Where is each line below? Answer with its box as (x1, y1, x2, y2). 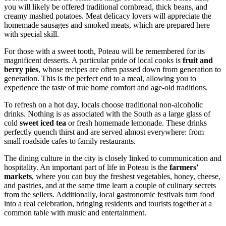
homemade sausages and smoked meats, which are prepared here (4, 21, 210, 30)
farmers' (169, 163, 198, 172)
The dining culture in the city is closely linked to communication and (4, 154, 221, 163)
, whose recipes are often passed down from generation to (38, 65, 221, 74)
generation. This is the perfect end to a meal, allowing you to (4, 74, 196, 83)
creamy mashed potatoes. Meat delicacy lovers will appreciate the (4, 12, 211, 21)
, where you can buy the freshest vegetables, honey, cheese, (32, 172, 220, 181)
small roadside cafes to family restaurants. (4, 137, 136, 146)
